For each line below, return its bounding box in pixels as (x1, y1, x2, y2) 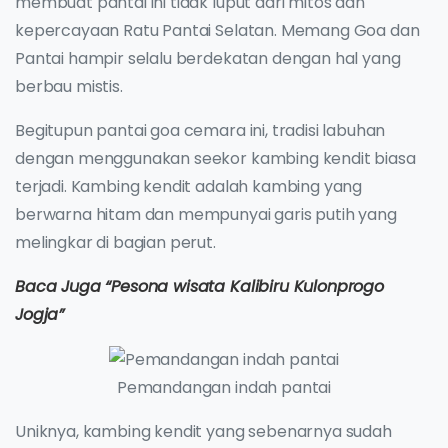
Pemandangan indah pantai (116, 375, 332, 399)
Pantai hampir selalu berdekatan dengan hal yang (15, 47, 401, 71)
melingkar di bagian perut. (15, 231, 216, 255)
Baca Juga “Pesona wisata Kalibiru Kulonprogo (15, 275, 384, 299)
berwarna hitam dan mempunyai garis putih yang (15, 203, 397, 227)
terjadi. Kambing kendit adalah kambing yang (15, 175, 363, 199)
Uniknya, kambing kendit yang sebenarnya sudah (15, 419, 392, 443)
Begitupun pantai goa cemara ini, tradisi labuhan (15, 119, 386, 143)
